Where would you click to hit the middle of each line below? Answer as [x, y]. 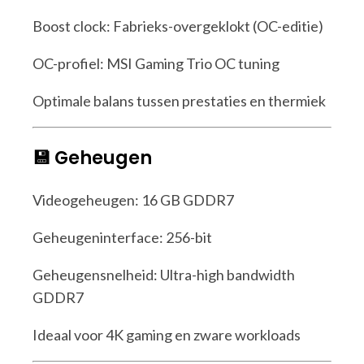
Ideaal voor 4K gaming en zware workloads [167, 334]
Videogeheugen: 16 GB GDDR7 [133, 199]
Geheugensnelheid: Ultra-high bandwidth [164, 274]
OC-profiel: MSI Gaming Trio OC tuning [156, 63]
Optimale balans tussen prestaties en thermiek [179, 100]
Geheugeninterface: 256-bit [122, 237]
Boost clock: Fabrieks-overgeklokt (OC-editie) [178, 26]
